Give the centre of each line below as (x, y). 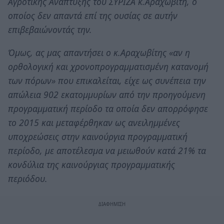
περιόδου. (28, 178)
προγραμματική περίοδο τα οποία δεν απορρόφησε (108, 108)
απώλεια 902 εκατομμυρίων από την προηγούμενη (107, 94)
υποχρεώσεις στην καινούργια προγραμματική (98, 136)
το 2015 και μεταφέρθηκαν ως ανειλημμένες (94, 122)
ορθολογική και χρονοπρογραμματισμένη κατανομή (108, 66)
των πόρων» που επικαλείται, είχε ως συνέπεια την (107, 80)
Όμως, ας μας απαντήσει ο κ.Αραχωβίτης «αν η (99, 52)
